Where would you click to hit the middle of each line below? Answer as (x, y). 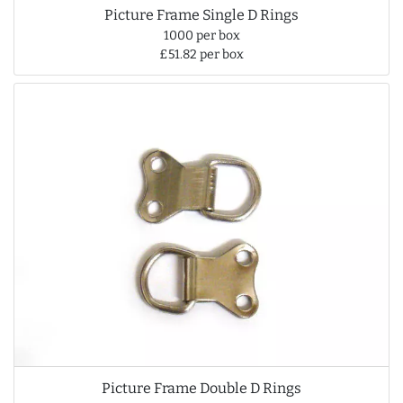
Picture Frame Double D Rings (201, 388)
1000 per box (201, 36)
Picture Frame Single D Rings (201, 15)
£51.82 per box (201, 55)
